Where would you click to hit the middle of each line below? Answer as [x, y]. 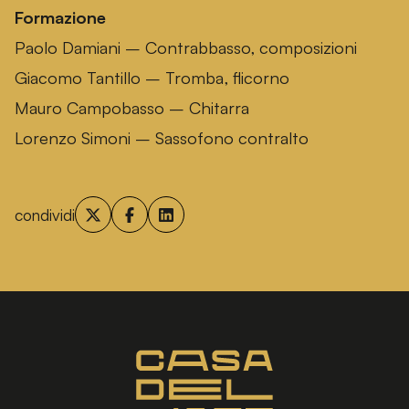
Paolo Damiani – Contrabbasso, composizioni [186, 47]
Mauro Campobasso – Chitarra [132, 108]
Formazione [60, 17]
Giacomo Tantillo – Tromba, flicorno [152, 78]
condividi [45, 214]
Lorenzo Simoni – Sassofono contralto [162, 138]
